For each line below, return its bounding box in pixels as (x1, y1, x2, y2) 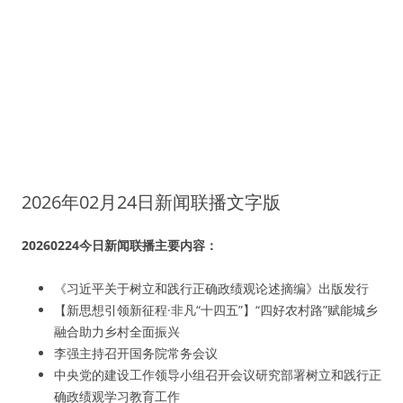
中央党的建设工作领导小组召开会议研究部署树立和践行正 (54, 366, 381, 383)
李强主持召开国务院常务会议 (54, 345, 218, 362)
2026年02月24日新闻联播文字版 (22, 190, 281, 214)
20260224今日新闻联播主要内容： (22, 237, 218, 254)
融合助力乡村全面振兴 (54, 323, 180, 340)
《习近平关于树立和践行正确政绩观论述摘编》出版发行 (54, 280, 369, 297)
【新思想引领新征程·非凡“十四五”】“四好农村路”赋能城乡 (54, 301, 378, 318)
